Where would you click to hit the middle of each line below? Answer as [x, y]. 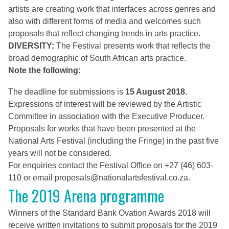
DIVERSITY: [31, 46]
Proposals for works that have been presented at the [102, 129]
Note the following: [44, 70]
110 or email [31, 178]
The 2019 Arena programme [86, 196]
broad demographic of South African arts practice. [97, 58]
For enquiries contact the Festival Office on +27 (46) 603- [111, 165]
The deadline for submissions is [67, 92]
